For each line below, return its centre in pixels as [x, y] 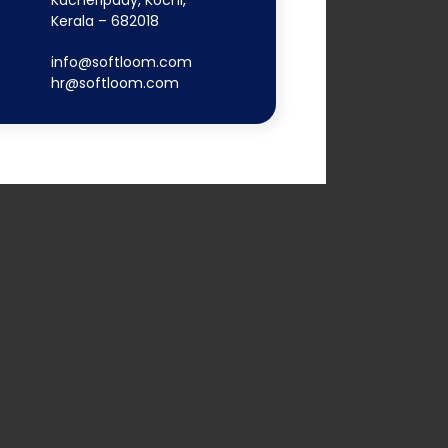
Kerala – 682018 [104, 21]
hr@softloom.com [114, 83]
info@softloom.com [121, 62]
